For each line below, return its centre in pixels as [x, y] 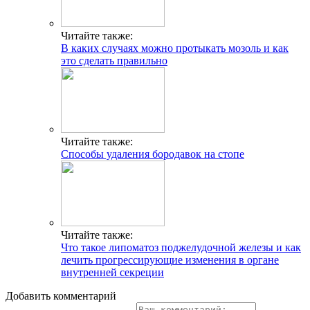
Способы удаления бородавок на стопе [153, 154]
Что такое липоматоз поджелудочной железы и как [181, 247]
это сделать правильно [114, 60]
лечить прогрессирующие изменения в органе [170, 259]
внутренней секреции [112, 272]
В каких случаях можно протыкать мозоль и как [175, 48]
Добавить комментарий [61, 295]
